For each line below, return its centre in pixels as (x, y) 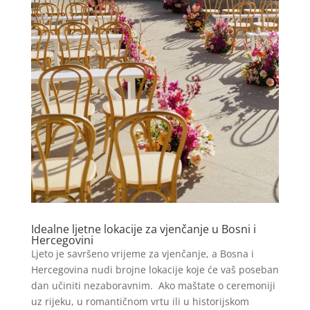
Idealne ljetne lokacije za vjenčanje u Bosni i (143, 229)
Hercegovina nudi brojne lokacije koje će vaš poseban (155, 270)
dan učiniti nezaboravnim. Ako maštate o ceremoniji (153, 286)
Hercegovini (62, 240)
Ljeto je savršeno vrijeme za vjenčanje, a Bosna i (142, 254)
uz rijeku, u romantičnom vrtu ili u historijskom (140, 302)
